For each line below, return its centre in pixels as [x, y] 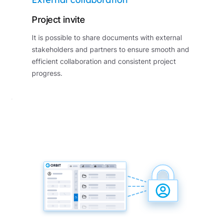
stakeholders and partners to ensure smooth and [111, 49]
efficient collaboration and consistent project [104, 61]
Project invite [58, 20]
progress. [47, 73]
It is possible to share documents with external [107, 37]
